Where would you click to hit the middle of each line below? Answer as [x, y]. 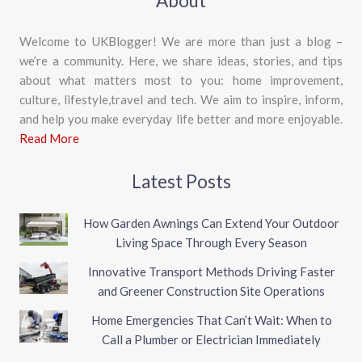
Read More [49, 139]
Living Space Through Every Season [211, 242]
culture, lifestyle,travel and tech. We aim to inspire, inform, [181, 100]
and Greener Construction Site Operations [211, 290]
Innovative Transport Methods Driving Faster [211, 271]
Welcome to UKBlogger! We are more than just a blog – [181, 42]
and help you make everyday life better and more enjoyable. [181, 119]
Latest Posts [181, 182]
